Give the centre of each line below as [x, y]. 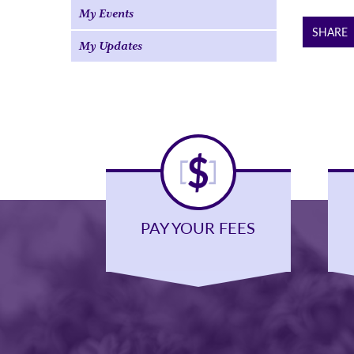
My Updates [111, 46]
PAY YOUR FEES [198, 228]
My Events [106, 13]
